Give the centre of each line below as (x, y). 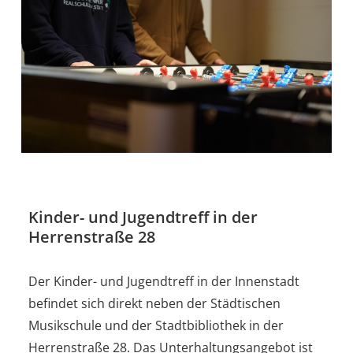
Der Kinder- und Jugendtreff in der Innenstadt (164, 281)
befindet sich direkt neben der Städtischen (154, 303)
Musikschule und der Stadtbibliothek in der (156, 325)
